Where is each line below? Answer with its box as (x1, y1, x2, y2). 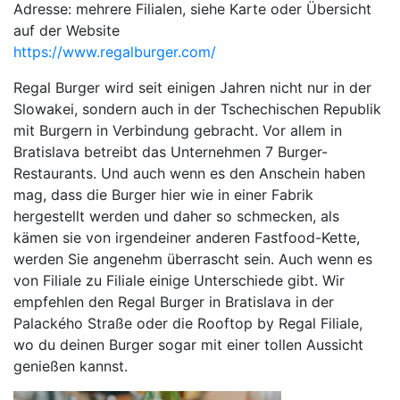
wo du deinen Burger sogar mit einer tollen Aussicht (13, 336, 363, 354)
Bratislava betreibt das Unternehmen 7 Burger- (13, 143, 328, 162)
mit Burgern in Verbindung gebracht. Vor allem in (13, 121, 342, 140)
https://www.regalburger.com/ (13, 43, 216, 62)
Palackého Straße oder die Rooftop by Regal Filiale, (13, 314, 362, 333)
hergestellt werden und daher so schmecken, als (13, 207, 339, 226)
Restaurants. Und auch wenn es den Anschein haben (13, 164, 365, 183)
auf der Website (13, 21, 120, 40)
